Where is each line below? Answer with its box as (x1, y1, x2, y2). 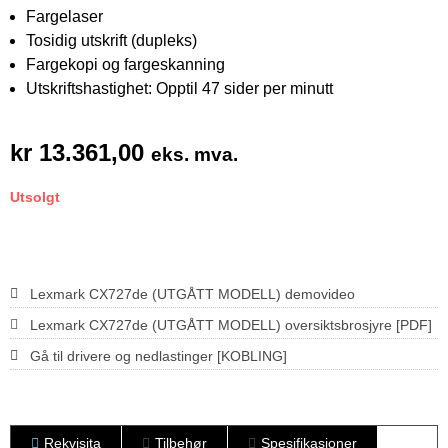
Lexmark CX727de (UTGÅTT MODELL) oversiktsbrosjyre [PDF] (30, 316, 432, 333)
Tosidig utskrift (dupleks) (26, 31, 197, 49)
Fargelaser (26, 7, 103, 25)
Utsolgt (10, 188, 60, 205)
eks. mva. (151, 143, 238, 165)
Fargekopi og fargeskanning (26, 55, 225, 73)
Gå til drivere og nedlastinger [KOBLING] (30, 347, 287, 364)
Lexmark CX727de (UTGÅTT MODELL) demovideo (30, 285, 355, 302)
